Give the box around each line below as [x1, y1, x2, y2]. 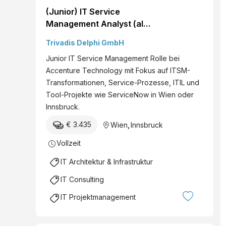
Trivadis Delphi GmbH [46, 38, 124, 47]
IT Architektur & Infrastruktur [61, 157, 153, 166]
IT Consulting [61, 175, 104, 184]
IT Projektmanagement [61, 193, 136, 202]
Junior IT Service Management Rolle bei [46, 53, 180, 63]
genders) [46, 30, 82, 41]
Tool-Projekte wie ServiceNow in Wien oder [46, 90, 194, 99]
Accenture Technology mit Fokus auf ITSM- [46, 66, 190, 75]
